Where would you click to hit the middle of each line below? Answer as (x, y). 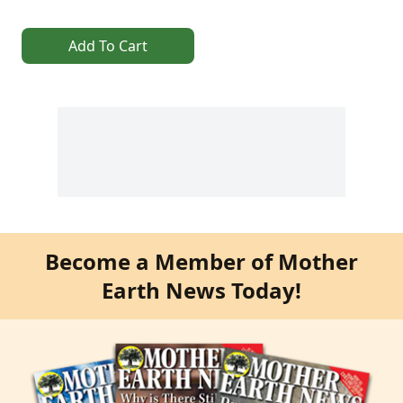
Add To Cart (108, 45)
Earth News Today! (201, 290)
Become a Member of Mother (201, 261)
